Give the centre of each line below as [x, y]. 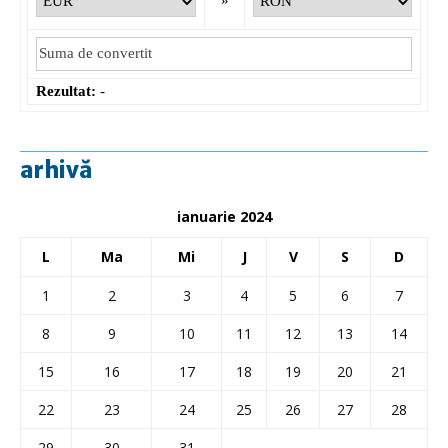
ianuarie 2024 [224, 216]
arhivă [56, 169]
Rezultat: [66, 90]
